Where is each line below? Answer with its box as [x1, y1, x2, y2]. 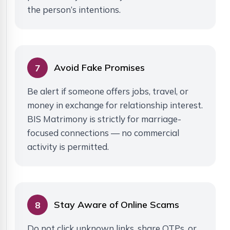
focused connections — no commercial [27, 127, 179, 139]
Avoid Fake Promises [54, 62, 145, 74]
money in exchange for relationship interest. [27, 100, 203, 111]
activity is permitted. [27, 141, 109, 152]
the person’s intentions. [27, 4, 121, 15]
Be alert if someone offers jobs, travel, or [27, 86, 188, 97]
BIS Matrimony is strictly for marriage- [27, 113, 181, 125]
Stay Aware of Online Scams [54, 199, 179, 211]
